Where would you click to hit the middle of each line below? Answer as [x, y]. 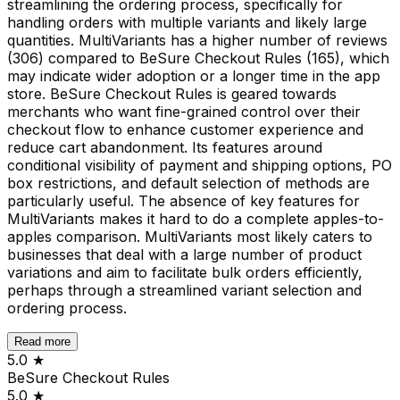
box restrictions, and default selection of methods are [188, 183]
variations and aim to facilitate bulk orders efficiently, [185, 272]
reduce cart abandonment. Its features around [165, 147]
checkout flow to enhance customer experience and [185, 129]
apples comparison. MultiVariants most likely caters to [190, 236]
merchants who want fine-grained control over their [184, 111]
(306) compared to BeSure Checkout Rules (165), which [198, 58]
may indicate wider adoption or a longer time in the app [194, 75]
